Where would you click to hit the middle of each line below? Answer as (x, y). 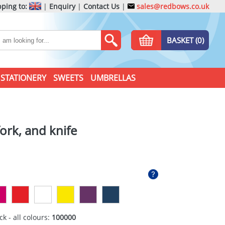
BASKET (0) (185, 40)
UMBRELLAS (113, 78)
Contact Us (101, 6)
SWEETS (68, 78)
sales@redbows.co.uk (172, 6)
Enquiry (62, 6)
